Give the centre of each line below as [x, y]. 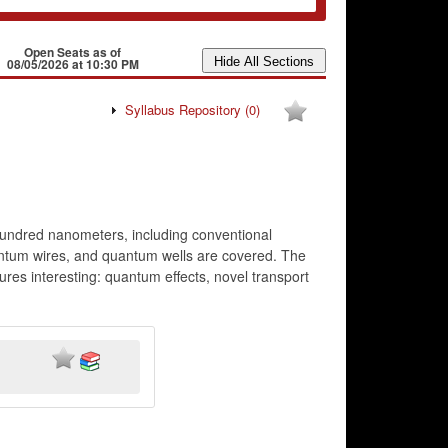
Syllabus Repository [184, 109]
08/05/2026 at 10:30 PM [72, 64]
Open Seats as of [73, 52]
